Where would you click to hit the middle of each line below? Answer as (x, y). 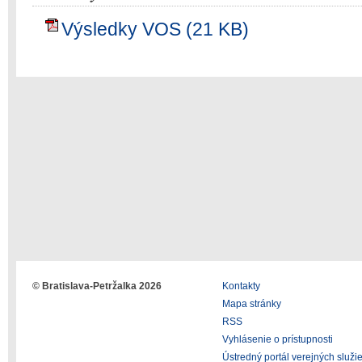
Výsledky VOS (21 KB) (155, 29)
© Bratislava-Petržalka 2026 (97, 286)
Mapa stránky (252, 304)
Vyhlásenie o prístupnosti (278, 339)
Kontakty (241, 286)
